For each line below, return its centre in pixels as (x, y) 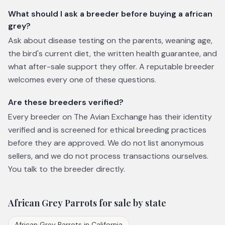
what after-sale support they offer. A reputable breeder (111, 67)
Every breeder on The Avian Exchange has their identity (110, 117)
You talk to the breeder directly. (67, 169)
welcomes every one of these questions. (82, 80)
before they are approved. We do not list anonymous (106, 143)
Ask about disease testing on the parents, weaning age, (110, 40)
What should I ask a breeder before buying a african (110, 14)
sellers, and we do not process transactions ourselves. (108, 156)
